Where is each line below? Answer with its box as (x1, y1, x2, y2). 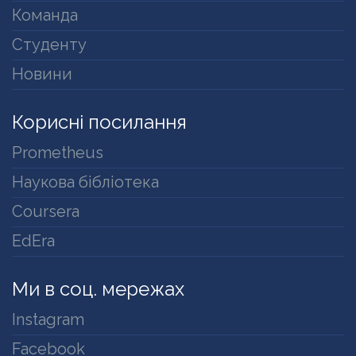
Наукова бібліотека (12, 172, 159, 192)
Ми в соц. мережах (12, 277, 184, 301)
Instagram (12, 310, 84, 330)
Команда (12, 6, 78, 25)
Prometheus (12, 143, 103, 163)
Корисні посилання (12, 110, 187, 134)
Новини (12, 64, 72, 84)
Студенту (12, 35, 87, 55)
